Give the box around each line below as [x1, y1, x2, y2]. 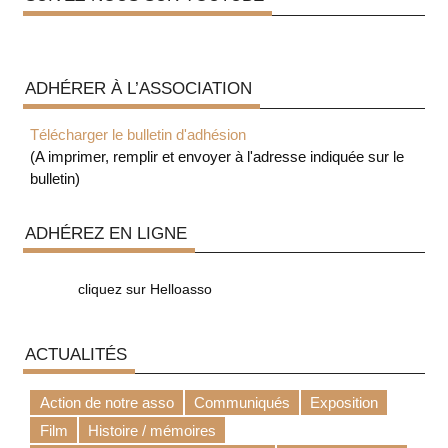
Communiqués [193, 393, 290, 411]
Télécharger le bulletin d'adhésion [30, 126, 247, 144]
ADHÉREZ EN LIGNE [24, 222, 187, 243]
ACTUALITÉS [24, 343, 127, 364]
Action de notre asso [39, 393, 174, 411]
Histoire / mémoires [87, 421, 216, 439]
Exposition [309, 393, 378, 411]
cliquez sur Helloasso [78, 282, 213, 298]
